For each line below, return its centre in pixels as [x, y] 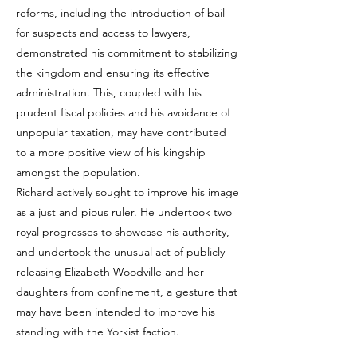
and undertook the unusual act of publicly [120, 252]
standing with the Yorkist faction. [98, 331]
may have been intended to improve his [116, 312]
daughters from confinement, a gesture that [127, 292]
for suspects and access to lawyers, [103, 33]
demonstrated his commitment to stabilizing [127, 53]
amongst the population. [78, 172]
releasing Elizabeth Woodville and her [110, 272]
